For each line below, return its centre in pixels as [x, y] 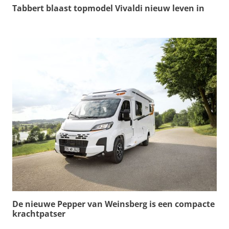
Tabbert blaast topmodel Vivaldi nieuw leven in [108, 8]
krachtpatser [39, 213]
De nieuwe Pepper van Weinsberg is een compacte [113, 204]
